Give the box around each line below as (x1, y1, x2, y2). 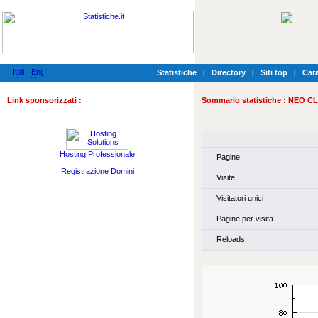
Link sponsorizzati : (7, 96, 82, 104)
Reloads (214, 234, 245, 243)
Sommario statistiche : (202, 96, 288, 104)
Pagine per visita (214, 214, 273, 223)
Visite (214, 172, 235, 182)
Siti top (261, 68, 287, 77)
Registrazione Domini (60, 167, 134, 175)
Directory (212, 68, 246, 77)
